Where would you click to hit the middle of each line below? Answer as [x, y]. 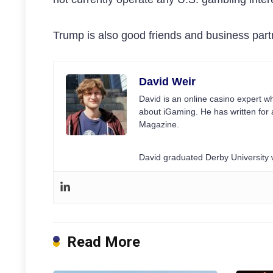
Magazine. [159, 125]
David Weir [167, 82]
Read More [104, 242]
